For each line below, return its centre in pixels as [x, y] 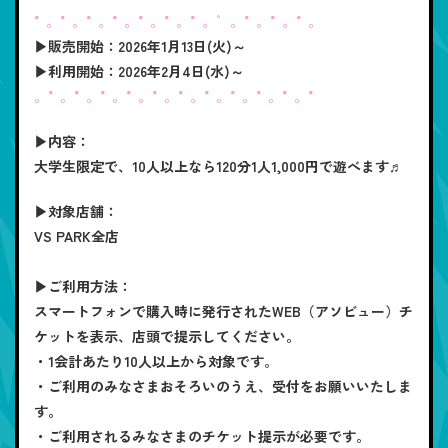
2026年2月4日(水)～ [181, 70]
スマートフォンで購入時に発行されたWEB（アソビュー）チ [223, 310]
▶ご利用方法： [83, 285]
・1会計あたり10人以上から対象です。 [156, 360]
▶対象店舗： [76, 210]
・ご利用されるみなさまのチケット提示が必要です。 [202, 435]
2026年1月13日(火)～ [182, 45]
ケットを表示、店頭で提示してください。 [167, 335]
